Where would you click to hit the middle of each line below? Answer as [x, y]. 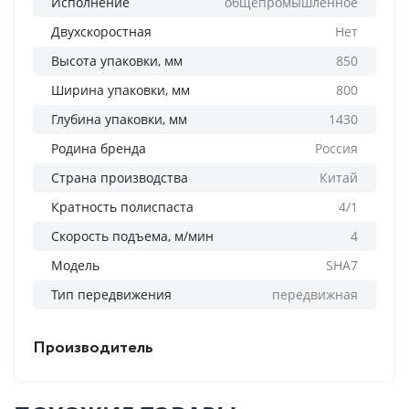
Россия [336, 148]
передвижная [315, 294]
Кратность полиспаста [122, 207]
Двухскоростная [101, 31]
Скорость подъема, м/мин [132, 236]
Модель [75, 265]
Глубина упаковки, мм [119, 119]
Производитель [93, 348]
